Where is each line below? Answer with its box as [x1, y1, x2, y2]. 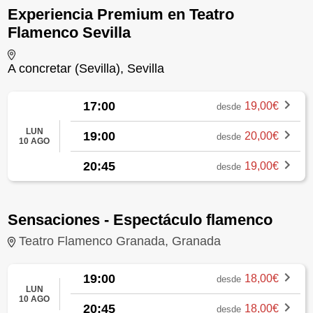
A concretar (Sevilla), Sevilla [8, 61, 165, 75]
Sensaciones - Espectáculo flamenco [8, 210, 273, 228]
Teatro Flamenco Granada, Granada [19, 233, 221, 248]
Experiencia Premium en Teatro [8, 5, 235, 23]
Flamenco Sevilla [8, 23, 131, 41]
